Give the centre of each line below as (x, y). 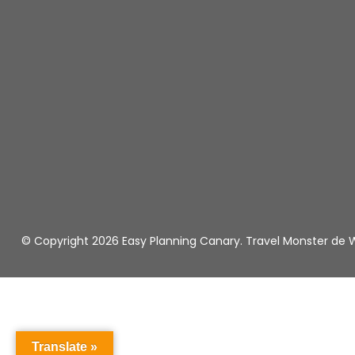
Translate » (65, 347)
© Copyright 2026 (72, 240)
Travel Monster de (297, 240)
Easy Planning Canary (181, 240)
